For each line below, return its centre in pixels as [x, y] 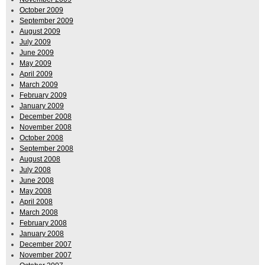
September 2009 [46, 21]
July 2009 [35, 42]
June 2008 [37, 181]
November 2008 [46, 127]
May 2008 [35, 191]
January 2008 [42, 234]
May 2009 [35, 64]
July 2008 [35, 170]
